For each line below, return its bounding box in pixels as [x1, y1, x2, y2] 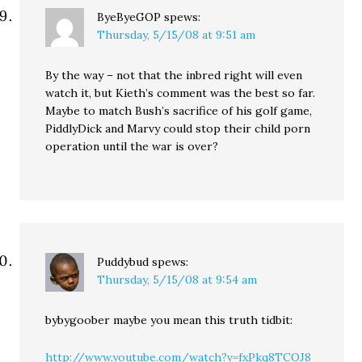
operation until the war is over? [45, 139, 219, 154]
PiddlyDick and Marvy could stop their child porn [45, 121, 311, 136]
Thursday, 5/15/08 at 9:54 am [97, 272, 258, 287]
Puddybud [97, 255, 149, 269]
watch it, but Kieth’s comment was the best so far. [45, 86, 316, 100]
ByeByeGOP [97, 10, 162, 24]
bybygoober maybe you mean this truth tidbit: [45, 313, 293, 327]
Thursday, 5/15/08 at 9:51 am [97, 27, 256, 42]
